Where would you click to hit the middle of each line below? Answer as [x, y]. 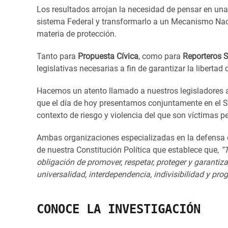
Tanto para [56, 56]
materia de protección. [77, 34]
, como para [160, 56]
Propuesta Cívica [108, 56]
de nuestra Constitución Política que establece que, [128, 150]
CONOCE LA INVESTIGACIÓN [119, 209]
